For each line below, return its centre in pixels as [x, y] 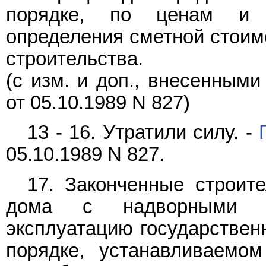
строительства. [75, 58]
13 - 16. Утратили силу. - [143, 133]
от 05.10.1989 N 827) [98, 102]
